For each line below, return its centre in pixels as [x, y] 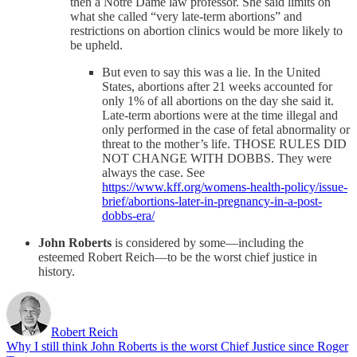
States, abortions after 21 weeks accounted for [217, 87]
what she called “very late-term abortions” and [186, 17]
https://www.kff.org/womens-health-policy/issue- [225, 187]
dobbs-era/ [128, 216]
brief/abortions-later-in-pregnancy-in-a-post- [212, 202]
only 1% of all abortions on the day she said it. [218, 101]
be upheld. [96, 45]
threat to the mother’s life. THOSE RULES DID [224, 144]
